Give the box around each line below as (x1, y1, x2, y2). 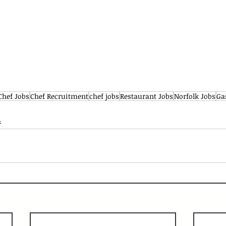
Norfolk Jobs (174, 91, 215, 101)
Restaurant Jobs (120, 91, 173, 101)
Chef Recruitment (30, 91, 88, 101)
